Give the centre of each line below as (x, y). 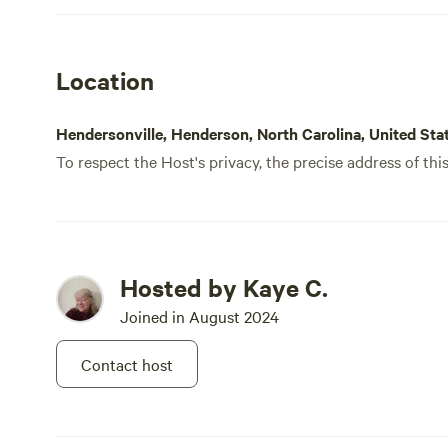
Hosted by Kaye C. (224, 287)
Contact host (127, 364)
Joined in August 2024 (199, 316)
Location (105, 80)
